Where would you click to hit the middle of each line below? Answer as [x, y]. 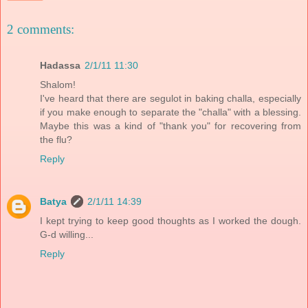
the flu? [56, 139]
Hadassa [60, 65]
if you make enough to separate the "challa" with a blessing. [170, 112]
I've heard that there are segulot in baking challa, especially [170, 98]
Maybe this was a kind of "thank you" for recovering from [170, 125]
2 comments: [41, 30]
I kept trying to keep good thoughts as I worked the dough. [170, 220]
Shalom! [58, 84]
